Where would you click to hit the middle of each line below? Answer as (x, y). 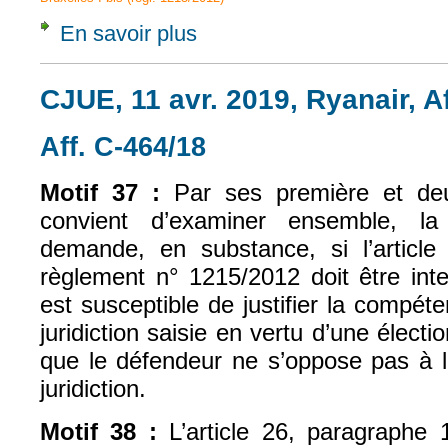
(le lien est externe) (292, 142)
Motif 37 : (100, 193)
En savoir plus (128, 33)
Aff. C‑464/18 (123, 146)
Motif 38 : (105, 431)
